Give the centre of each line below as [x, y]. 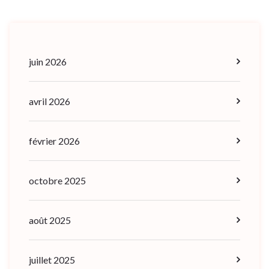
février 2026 [54, 141]
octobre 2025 [57, 180]
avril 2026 [50, 101]
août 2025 [50, 220]
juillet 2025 [52, 259]
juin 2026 [48, 61]
